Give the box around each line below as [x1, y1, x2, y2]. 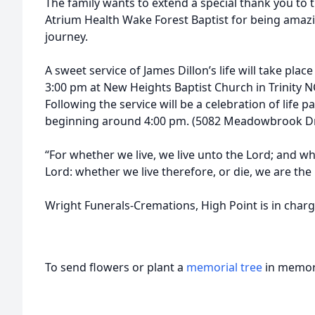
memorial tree [186, 259, 262, 275]
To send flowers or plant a [45, 259, 186, 275]
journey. [45, 29, 88, 44]
